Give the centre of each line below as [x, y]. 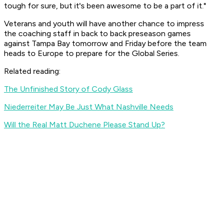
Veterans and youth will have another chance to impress [104, 24]
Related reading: [33, 71]
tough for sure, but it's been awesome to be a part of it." [105, 6]
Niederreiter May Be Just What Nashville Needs [89, 107]
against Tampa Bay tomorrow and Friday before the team [105, 44]
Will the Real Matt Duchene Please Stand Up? [84, 125]
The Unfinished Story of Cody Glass [68, 89]
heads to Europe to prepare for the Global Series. [93, 54]
